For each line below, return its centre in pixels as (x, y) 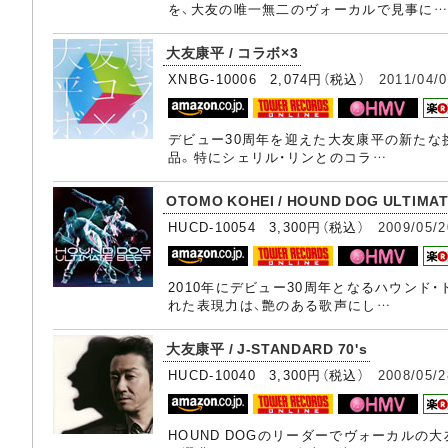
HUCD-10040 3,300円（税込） (273, 374)
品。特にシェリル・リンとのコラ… (277, 156)
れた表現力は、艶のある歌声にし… (279, 304)
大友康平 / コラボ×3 (232, 52)
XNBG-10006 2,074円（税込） (273, 78)
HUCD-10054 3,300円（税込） (273, 226)
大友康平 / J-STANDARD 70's (267, 348)
